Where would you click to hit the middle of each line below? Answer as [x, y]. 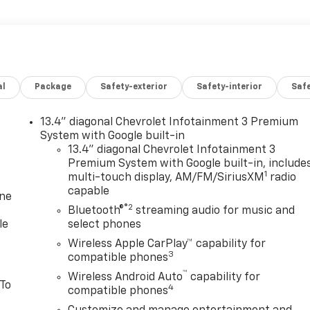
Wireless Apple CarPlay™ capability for [167, 245]
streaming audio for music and [214, 211]
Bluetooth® [96, 211]
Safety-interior [230, 88]
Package [53, 88]
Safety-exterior [134, 88]
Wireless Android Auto [126, 278]
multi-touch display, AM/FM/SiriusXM [166, 178]
